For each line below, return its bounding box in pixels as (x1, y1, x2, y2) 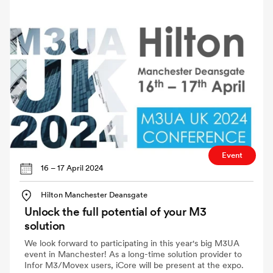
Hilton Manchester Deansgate (41, 190, 148, 199)
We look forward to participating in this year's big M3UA (24, 237, 239, 249)
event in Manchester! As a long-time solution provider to (24, 248, 242, 260)
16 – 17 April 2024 (41, 163, 104, 173)
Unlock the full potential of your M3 (24, 204, 207, 219)
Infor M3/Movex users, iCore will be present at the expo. (24, 259, 244, 271)
